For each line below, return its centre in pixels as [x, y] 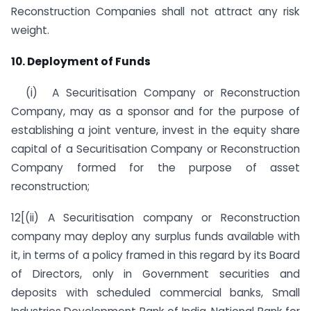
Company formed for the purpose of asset [155, 167]
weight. [30, 31]
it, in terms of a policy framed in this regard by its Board [155, 255]
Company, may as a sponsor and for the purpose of [155, 111]
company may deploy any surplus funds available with [155, 236]
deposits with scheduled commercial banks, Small [155, 292]
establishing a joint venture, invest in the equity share [155, 130]
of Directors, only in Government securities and [155, 274]
